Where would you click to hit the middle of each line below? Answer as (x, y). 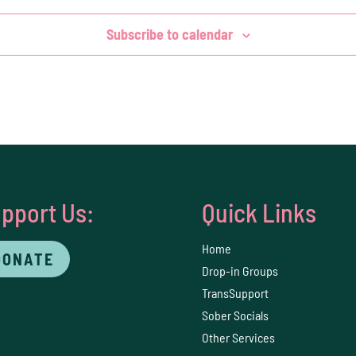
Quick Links (259, 212)
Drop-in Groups (240, 270)
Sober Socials (235, 315)
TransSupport (235, 292)
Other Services (238, 337)
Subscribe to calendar (169, 34)
